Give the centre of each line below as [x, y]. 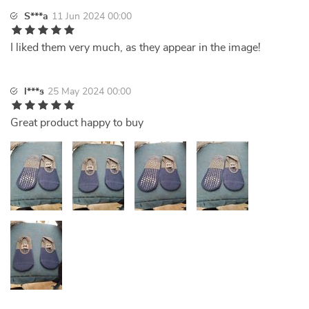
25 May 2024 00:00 [89, 92]
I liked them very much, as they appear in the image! [136, 48]
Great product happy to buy [77, 123]
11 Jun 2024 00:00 [92, 17]
